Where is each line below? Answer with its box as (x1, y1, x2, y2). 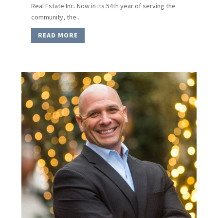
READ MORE (37, 31, 78, 40)
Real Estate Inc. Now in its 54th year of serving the (31, 1, 176, 10)
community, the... (31, 12, 81, 21)
